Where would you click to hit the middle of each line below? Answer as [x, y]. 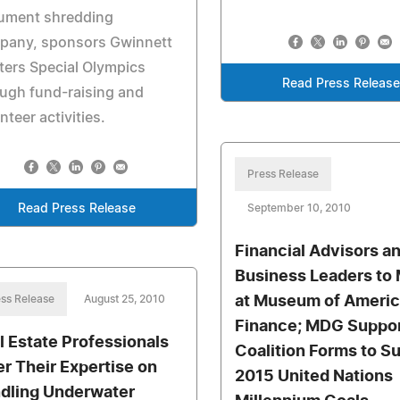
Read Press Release [77, 209]
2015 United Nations [314, 377]
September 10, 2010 [300, 208]
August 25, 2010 [125, 299]
